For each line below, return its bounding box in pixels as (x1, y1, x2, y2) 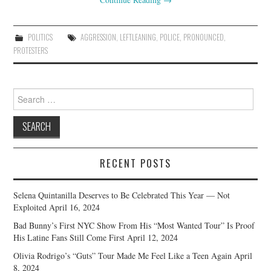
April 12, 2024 (127, 231, 178, 243)
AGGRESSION (80, 31, 116, 43)
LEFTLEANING (119, 31, 156, 43)
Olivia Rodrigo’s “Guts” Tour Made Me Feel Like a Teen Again (13, 249, 232, 261)
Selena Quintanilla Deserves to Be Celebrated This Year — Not (13, 189, 230, 201)
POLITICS (27, 31, 53, 43)
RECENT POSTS (100, 155, 171, 171)
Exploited (13, 201, 47, 213)
